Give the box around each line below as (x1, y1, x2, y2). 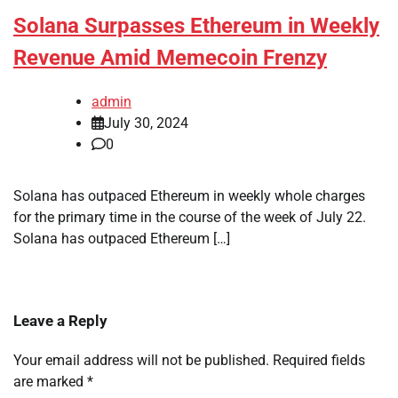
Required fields (273, 352, 365, 370)
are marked (13, 373, 87, 391)
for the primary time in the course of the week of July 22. (13, 209, 366, 227)
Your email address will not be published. (13, 352, 269, 370)
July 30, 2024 (104, 115, 188, 132)
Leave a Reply (13, 312, 107, 330)
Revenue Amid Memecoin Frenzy (13, 45, 327, 71)
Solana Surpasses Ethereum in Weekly (13, 13, 379, 39)
